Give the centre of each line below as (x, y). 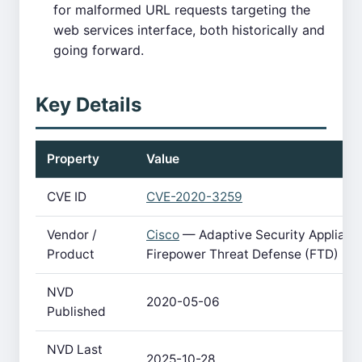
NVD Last (75, 349)
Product (71, 254)
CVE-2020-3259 (194, 197)
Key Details (88, 105)
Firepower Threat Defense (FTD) (242, 254)
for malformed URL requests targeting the (182, 10)
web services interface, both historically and (189, 30)
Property (73, 159)
